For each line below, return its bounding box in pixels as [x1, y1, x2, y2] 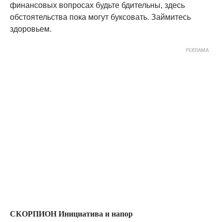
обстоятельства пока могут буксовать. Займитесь [10, 13, 191, 21]
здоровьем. [10, 25, 52, 33]
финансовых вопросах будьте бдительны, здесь [10, 1, 185, 9]
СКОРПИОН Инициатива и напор [10, 210, 133, 218]
